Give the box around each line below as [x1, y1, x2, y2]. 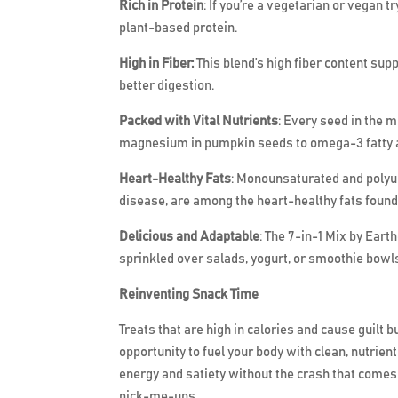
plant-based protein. [119, 21, 238, 36]
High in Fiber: [119, 57, 195, 71]
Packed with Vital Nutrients [119, 115, 279, 129]
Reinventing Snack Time [119, 288, 259, 302]
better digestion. [119, 79, 215, 93]
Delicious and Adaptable [119, 230, 260, 244]
